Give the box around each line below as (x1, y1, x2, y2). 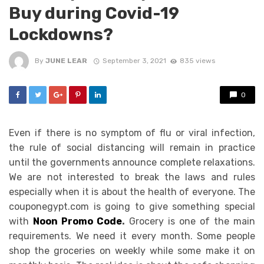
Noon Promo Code (33, 215, 122, 227)
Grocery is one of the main (125, 215, 255, 227)
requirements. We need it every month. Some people (9, 230, 255, 242)
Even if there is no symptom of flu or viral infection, (9, 127, 255, 138)
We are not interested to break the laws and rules (9, 171, 255, 183)
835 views (179, 57, 215, 65)
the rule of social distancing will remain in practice (9, 141, 255, 153)
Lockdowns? (9, 24, 113, 44)
